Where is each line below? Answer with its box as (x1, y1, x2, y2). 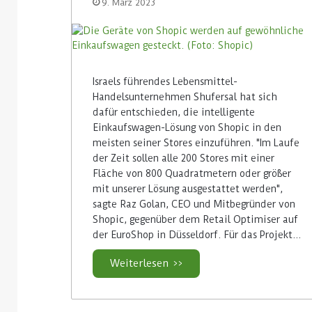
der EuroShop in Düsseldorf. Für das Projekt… (93, 228, 301, 240)
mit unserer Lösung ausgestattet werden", (93, 182, 283, 194)
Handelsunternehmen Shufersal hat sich (93, 91, 277, 102)
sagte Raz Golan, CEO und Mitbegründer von (93, 198, 295, 210)
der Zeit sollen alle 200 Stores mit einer (93, 152, 274, 164)
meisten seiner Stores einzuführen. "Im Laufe (93, 136, 299, 148)
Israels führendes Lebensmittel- (93, 75, 237, 87)
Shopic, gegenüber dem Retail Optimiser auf (93, 213, 298, 225)
